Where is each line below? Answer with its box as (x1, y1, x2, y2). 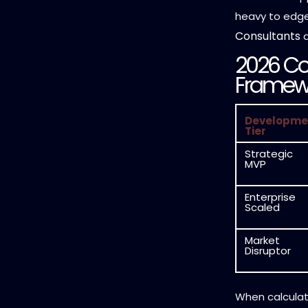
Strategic (245, 146, 293, 161)
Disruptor (245, 243, 291, 258)
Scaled (245, 199, 280, 214)
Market (245, 232, 280, 247)
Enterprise (245, 189, 296, 204)
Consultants (235, 27, 300, 44)
